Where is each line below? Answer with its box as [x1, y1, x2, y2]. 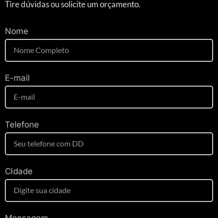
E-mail [5, 73, 30, 83]
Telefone [5, 119, 39, 129]
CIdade [5, 166, 33, 176]
